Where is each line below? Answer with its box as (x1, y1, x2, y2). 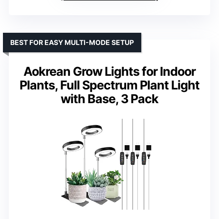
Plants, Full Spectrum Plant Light (20, 78, 199, 93)
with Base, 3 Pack (61, 91, 158, 107)
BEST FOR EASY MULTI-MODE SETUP (10, 38, 134, 47)
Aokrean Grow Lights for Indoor (23, 64, 196, 79)
